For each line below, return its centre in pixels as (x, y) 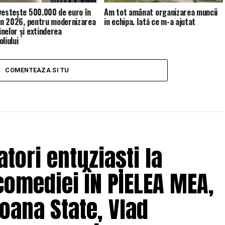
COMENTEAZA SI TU (37, 70)
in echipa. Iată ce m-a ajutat (150, 21)
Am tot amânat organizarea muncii (161, 12)
